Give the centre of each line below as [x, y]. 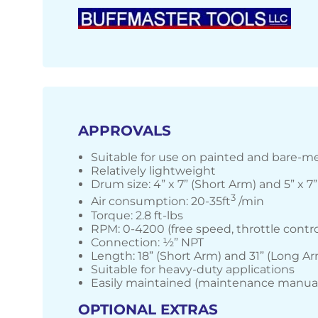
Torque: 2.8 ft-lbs [137, 215]
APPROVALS [125, 131]
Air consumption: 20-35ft [161, 202]
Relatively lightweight [153, 171]
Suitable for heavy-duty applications [193, 269]
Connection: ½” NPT [147, 242]
